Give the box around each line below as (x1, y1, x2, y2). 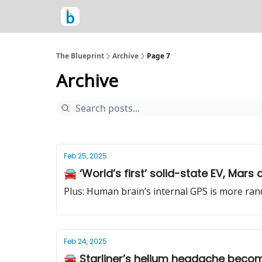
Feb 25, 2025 (64, 151, 107, 161)
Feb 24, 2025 (64, 236, 107, 246)
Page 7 (147, 51, 170, 61)
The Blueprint (56, 51, 104, 61)
